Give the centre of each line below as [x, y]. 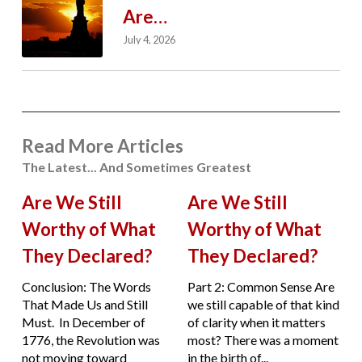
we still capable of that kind [263, 305]
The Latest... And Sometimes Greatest [136, 166]
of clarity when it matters [256, 322]
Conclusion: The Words [86, 287]
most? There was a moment [263, 340]
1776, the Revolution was [90, 340]
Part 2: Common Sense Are [261, 287]
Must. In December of [83, 322]
